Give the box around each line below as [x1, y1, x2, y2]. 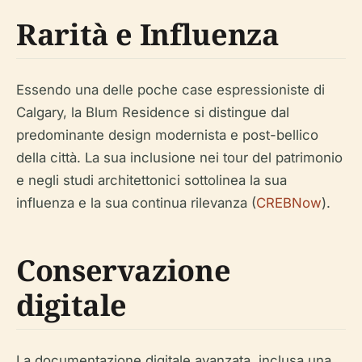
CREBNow [256, 195, 322, 211]
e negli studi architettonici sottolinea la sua [16, 172, 287, 188]
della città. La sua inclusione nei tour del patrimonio [16, 149, 343, 166]
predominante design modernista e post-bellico [16, 127, 318, 143]
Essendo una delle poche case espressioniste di [16, 82, 325, 98]
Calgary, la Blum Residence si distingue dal [16, 104, 289, 120]
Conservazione [16, 250, 231, 290]
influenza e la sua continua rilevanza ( [16, 195, 256, 211]
